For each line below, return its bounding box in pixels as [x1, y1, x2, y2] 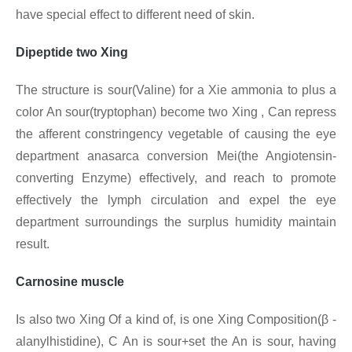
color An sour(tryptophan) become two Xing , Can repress [16, 105, 336, 119]
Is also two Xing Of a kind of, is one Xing [16, 313, 247, 327]
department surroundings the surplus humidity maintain [16, 215, 336, 229]
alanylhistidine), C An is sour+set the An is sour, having [16, 335, 336, 349]
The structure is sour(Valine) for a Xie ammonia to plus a [16, 83, 336, 97]
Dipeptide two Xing [16, 46, 128, 60]
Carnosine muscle [16, 275, 124, 289]
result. [16, 237, 49, 251]
